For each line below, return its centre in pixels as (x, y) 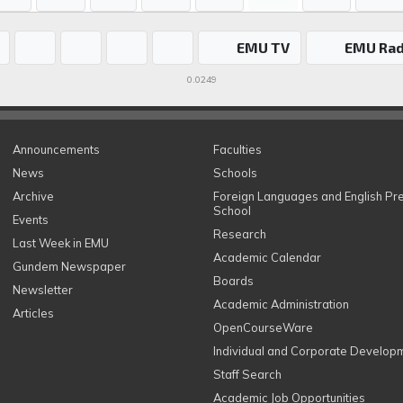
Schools (235, 173)
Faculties (237, 149)
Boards (233, 281)
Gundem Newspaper (69, 266)
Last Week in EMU (60, 243)
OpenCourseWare (263, 327)
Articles (33, 313)
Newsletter (42, 290)
